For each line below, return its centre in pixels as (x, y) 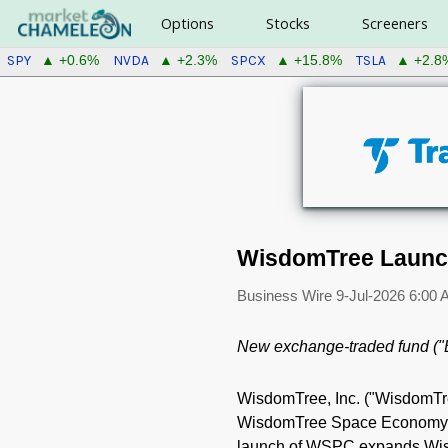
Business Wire (286, 295)
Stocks (287, 23)
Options (187, 23)
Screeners (394, 23)
